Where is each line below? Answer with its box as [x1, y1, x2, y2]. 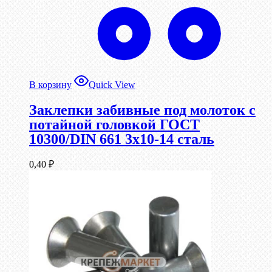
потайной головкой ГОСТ [29, 117, 200, 133]
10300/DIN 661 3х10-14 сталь [29, 131, 214, 148]
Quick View [89, 80, 135, 90]
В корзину [29, 80, 72, 90]
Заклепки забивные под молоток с [29, 102, 256, 118]
